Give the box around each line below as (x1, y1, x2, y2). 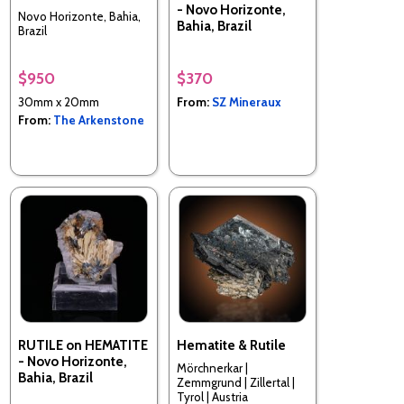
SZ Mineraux (212, 95, 281, 110)
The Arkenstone (53, 113, 144, 128)
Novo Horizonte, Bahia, (18, 8, 141, 23)
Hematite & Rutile (177, 337, 286, 354)
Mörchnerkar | (177, 360, 248, 375)
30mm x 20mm (18, 95, 99, 110)
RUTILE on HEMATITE (18, 337, 148, 354)
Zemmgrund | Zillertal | (177, 374, 295, 390)
